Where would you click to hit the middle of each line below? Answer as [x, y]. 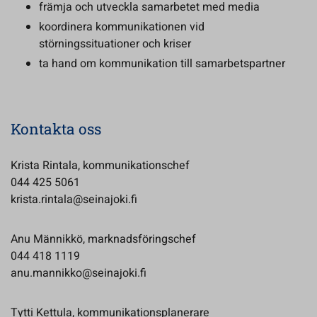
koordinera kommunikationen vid [122, 27]
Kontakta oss [56, 129]
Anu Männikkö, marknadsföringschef [103, 239]
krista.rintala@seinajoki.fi [74, 200]
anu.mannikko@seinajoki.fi [79, 273]
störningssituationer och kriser [115, 44]
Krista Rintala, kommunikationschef [100, 166]
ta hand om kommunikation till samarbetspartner [162, 64]
